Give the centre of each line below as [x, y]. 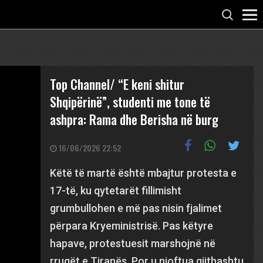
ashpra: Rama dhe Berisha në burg [134, 119]
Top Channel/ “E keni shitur [117, 84]
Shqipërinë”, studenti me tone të [130, 102]
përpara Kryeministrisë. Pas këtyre [132, 226]
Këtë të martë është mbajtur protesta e [144, 173]
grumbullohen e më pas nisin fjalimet [136, 208]
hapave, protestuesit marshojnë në [133, 243]
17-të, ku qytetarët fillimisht [116, 190]
